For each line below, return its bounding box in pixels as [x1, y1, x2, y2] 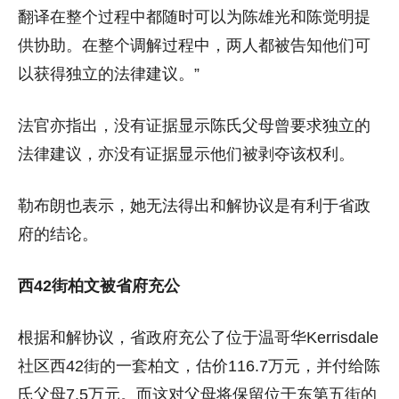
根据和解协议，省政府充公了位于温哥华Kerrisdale [18, 328, 379, 346]
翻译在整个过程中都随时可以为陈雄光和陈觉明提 [18, 7, 370, 26]
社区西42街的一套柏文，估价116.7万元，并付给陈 [18, 356, 380, 375]
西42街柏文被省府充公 [18, 276, 180, 295]
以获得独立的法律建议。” [18, 64, 199, 83]
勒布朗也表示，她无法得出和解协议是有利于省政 [18, 196, 370, 215]
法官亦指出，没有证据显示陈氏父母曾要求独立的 [18, 116, 370, 134]
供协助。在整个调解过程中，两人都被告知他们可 [18, 36, 370, 54]
